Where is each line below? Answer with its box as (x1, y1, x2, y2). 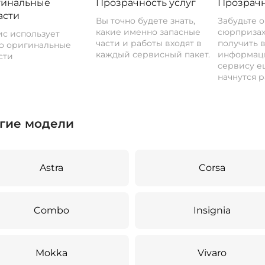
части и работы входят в (96, 38, 202, 49)
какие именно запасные (96, 27, 201, 37)
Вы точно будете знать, (96, 15, 196, 26)
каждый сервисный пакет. (96, 49, 211, 60)
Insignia (193, 205, 231, 216)
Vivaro (198, 247, 227, 258)
